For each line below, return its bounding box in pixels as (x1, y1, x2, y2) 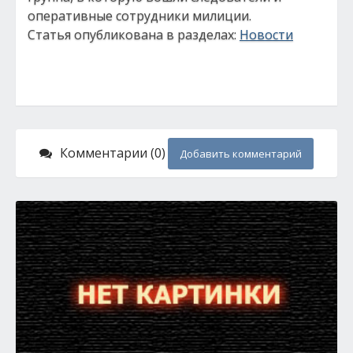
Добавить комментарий (180, 147, 302, 161)
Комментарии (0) (60, 144, 165, 162)
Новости (240, 26, 293, 43)
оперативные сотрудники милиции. (28, 7, 251, 24)
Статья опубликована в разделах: (28, 26, 240, 43)
